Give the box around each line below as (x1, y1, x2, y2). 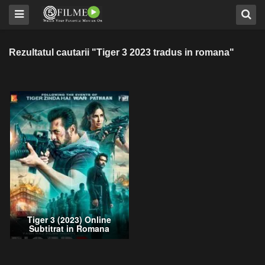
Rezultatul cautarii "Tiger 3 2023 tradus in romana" (9, 47, 234, 57)
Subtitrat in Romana (29, 222, 110, 235)
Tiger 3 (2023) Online (27, 214, 112, 226)
